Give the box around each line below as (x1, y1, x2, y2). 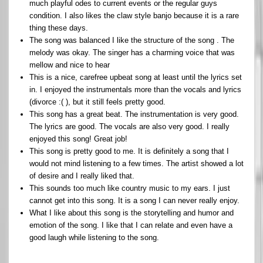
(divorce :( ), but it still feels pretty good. (29, 97, 166, 106)
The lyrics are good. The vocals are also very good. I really (29, 122, 230, 131)
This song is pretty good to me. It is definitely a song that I (29, 146, 229, 156)
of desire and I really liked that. (29, 171, 134, 180)
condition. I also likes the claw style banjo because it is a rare (29, 11, 239, 20)
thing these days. (29, 23, 88, 32)
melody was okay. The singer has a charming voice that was (29, 48, 235, 57)
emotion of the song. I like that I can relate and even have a (29, 220, 232, 230)
